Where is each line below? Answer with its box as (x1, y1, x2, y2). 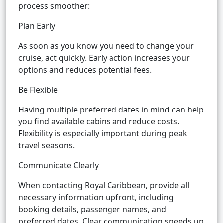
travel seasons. (18, 140, 75, 151)
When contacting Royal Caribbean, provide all (18, 180, 189, 191)
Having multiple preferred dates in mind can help (18, 104, 204, 115)
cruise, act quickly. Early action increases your (18, 52, 190, 64)
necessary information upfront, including (18, 192, 174, 203)
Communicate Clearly (18, 160, 99, 171)
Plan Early (18, 20, 55, 32)
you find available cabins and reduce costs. (18, 116, 179, 127)
